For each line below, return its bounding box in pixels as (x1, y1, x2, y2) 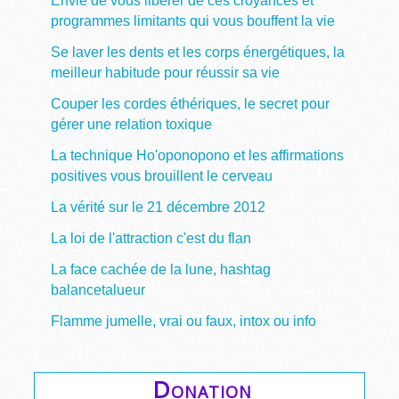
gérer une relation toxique (50, 116, 212, 132)
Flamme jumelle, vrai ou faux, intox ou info (50, 313, 316, 329)
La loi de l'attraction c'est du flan (50, 230, 251, 246)
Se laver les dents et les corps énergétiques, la (50, 44, 345, 60)
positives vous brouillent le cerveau (50, 167, 273, 183)
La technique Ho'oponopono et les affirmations (50, 147, 344, 163)
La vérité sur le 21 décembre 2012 (50, 199, 265, 215)
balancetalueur (50, 281, 145, 297)
